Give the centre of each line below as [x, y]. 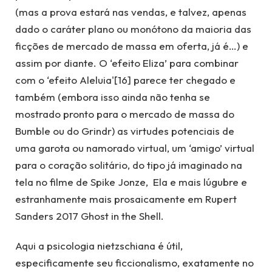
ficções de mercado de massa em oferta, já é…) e [132, 46]
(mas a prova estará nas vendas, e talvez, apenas [131, 12]
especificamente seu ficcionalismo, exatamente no [134, 262]
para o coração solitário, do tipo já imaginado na [129, 165]
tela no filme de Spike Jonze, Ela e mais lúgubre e [131, 182]
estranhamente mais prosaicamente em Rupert [126, 199]
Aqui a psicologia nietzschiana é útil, [99, 245]
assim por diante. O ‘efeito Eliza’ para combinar [127, 63]
